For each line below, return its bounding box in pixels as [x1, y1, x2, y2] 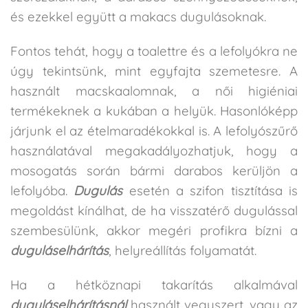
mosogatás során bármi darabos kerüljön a [10, 162, 298, 179]
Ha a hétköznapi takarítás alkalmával [10, 276, 298, 293]
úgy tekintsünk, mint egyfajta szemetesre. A [10, 62, 298, 79]
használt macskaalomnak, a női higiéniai [10, 82, 298, 99]
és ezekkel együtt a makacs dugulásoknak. [10, 8, 266, 25]
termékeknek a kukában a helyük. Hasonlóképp [10, 102, 298, 119]
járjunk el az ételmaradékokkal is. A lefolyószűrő [10, 122, 298, 139]
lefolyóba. [10, 181, 74, 199]
